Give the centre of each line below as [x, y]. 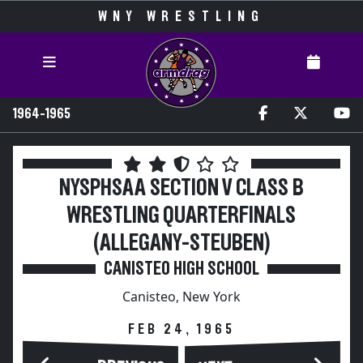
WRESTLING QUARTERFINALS [181, 216]
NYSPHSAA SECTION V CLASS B [181, 188]
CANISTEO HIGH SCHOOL [181, 269]
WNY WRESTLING [181, 17]
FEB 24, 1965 [181, 330]
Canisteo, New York [181, 297]
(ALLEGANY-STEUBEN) [181, 243]
